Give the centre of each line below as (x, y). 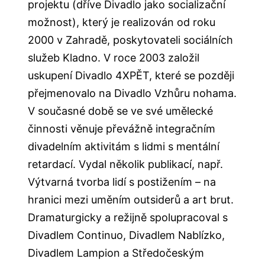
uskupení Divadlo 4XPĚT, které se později (131, 75)
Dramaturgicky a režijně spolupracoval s (128, 217)
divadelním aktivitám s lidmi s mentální (124, 146)
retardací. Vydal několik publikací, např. (126, 164)
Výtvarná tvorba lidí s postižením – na (122, 182)
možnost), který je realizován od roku (122, 22)
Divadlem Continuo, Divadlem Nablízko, (127, 235)
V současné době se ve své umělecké (121, 111)
